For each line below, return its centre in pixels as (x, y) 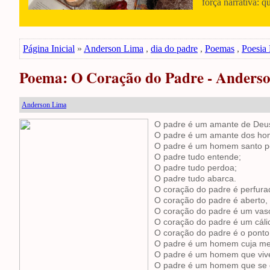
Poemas (220, 49)
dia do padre (174, 49)
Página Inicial (49, 49)
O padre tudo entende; (198, 157)
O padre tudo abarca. (195, 178)
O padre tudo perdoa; (196, 168)
